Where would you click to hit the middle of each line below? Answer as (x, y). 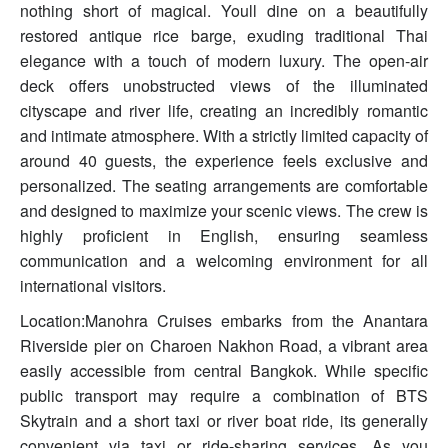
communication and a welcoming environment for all (224, 261)
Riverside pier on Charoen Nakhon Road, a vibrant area (224, 346)
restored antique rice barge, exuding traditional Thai (224, 36)
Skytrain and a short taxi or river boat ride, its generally (224, 421)
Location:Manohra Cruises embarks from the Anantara (224, 321)
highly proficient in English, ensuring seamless (224, 236)
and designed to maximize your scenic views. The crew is (224, 211)
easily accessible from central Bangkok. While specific (224, 371)
